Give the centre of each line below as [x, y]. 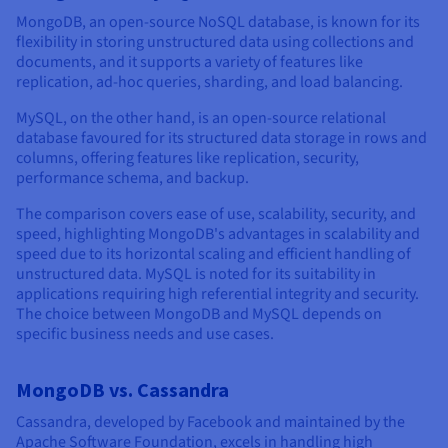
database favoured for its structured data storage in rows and [221, 138]
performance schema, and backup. [132, 178]
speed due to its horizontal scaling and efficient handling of [213, 254]
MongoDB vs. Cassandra [122, 390]
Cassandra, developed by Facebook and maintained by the [210, 422]
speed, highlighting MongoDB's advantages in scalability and [218, 234]
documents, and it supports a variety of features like [189, 62]
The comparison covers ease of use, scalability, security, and [216, 214]
